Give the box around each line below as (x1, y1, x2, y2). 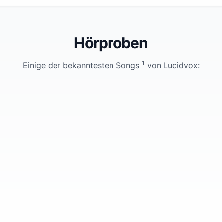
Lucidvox (163, 60, 198, 70)
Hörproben (74, 34, 148, 52)
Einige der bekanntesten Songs (22, 60, 142, 70)
